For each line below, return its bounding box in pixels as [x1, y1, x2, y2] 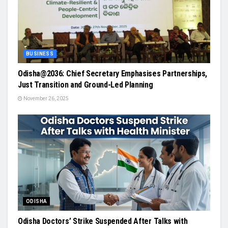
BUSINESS [26, 50, 54, 56]
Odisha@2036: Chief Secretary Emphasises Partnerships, [18, 68, 208, 78]
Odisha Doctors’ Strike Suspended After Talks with [18, 216, 188, 226]
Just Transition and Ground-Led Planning [18, 79, 153, 90]
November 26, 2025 [22, 95, 69, 101]
